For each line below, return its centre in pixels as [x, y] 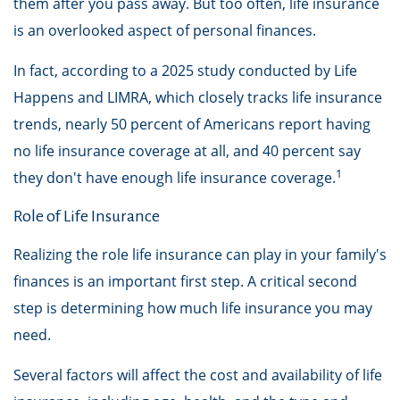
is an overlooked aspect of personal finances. [165, 30]
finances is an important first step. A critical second [185, 281]
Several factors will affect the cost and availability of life [198, 375]
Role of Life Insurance [87, 216]
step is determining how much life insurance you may [193, 308]
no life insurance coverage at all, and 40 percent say [187, 151]
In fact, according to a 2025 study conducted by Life [185, 71]
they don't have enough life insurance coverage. [175, 178]
